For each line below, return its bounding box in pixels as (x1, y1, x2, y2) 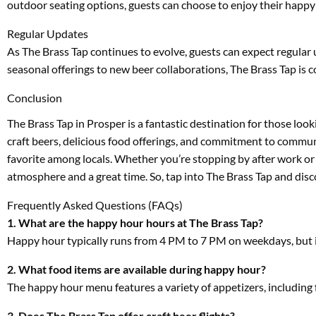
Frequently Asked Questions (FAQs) (7, 198, 183, 212)
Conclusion (7, 90, 62, 104)
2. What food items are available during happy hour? (7, 262, 266, 276)
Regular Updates (7, 26, 88, 40)
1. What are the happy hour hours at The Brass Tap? (7, 216, 263, 230)
